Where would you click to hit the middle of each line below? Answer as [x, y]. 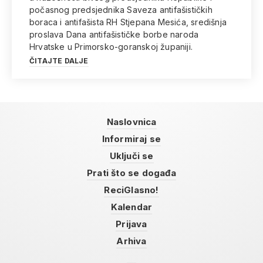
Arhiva [131, 241]
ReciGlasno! [131, 190]
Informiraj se [131, 139]
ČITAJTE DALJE [59, 61]
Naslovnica [131, 122]
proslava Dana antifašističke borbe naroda [114, 34]
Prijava [131, 224]
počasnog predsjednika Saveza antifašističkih [121, 10]
